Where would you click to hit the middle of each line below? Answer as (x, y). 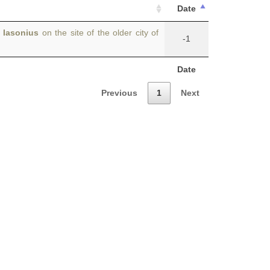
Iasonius (21, 33)
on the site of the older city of (99, 33)
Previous (119, 93)
